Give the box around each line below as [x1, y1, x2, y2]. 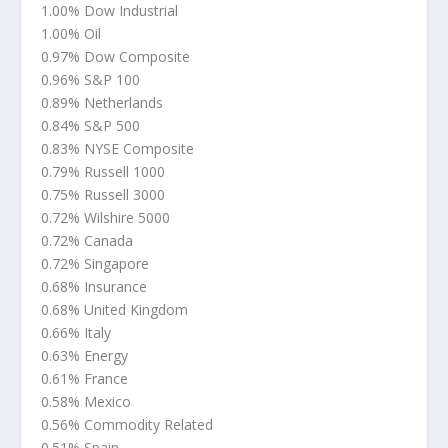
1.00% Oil [40, 24, 101, 44]
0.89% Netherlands [40, 93, 163, 113]
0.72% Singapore [40, 254, 149, 274]
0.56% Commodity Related [40, 415, 213, 435]
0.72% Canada [40, 231, 133, 251]
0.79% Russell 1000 [40, 162, 165, 182]
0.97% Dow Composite [40, 47, 190, 67]
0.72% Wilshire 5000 [40, 208, 170, 228]
